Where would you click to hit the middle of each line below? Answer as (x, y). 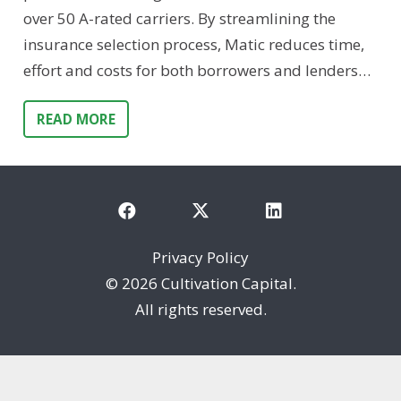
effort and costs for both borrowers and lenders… (196, 71)
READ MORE (76, 119)
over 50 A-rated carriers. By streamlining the (179, 19)
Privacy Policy (200, 257)
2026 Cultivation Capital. (209, 283)
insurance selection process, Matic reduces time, (193, 45)
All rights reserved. (200, 309)
